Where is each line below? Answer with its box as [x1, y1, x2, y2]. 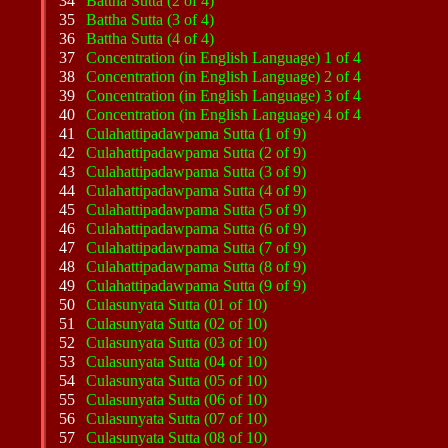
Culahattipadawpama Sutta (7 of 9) [86, 239, 307, 256]
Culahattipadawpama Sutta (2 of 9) [86, 144, 307, 161]
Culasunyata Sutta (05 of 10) [86, 372, 268, 389]
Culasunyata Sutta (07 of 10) [86, 410, 268, 427]
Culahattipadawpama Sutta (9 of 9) [86, 277, 307, 294]
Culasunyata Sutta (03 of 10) [86, 334, 268, 351]
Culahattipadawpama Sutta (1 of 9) [86, 125, 307, 142]
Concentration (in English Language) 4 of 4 [86, 106, 362, 123]
